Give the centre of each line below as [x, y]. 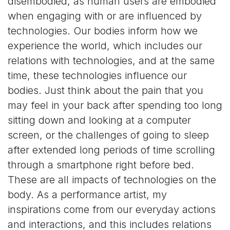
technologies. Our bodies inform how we [103, 31]
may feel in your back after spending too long [115, 106]
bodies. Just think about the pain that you [106, 91]
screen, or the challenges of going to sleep [108, 135]
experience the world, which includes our [105, 46]
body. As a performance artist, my [87, 195]
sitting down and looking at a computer [99, 120]
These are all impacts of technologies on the [112, 180]
